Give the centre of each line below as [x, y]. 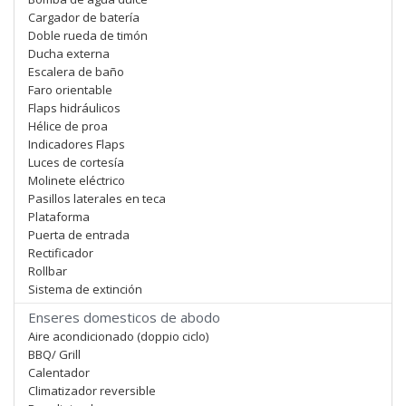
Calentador [59, 372]
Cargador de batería [84, 17]
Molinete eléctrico [77, 180]
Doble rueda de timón [88, 35]
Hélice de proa [68, 126]
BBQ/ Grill [54, 354]
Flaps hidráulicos [74, 108]
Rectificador [61, 253]
